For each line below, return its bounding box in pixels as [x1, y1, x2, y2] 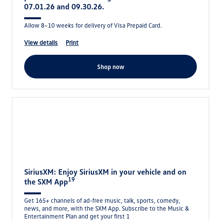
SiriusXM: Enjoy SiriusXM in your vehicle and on [24, 167, 187, 177]
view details [28, 38, 58, 46]
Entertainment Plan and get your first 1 [24, 212, 130, 220]
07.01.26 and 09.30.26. [24, 1, 105, 11]
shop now [100, 63, 124, 71]
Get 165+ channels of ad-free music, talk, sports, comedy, [24, 196, 181, 204]
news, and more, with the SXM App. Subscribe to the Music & [24, 204, 189, 212]
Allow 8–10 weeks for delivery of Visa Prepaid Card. [24, 21, 162, 29]
